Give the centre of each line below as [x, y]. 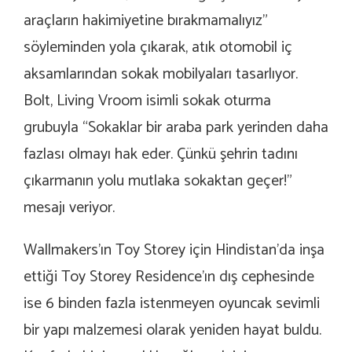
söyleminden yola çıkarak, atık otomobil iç [158, 48]
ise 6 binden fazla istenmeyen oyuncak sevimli [172, 304]
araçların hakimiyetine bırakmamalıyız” [146, 21]
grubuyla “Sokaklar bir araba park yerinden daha [176, 128]
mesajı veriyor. [69, 208]
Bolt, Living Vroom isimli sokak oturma [147, 101]
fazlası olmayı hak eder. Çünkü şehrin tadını [161, 155]
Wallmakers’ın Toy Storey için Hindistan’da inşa [174, 251]
